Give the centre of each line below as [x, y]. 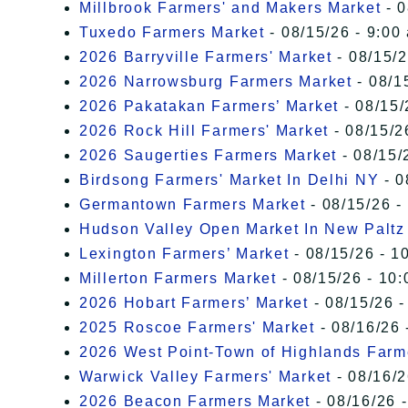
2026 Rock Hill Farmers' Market [204, 131]
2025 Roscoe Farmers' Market [197, 328]
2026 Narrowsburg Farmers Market [216, 82]
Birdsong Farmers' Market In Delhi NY [229, 180]
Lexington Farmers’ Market [184, 254]
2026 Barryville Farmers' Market [206, 57]
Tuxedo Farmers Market [172, 33]
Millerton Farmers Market [178, 279]
